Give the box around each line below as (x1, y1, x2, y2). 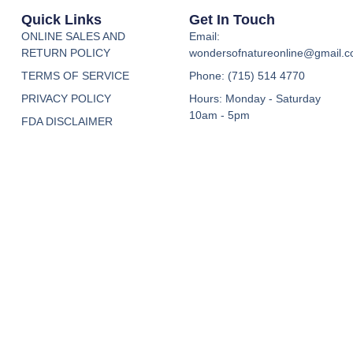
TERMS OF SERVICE (20, 69, 129, 83)
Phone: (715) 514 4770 (188, 69, 305, 83)
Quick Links (20, 12, 102, 28)
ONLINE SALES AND (20, 30, 125, 43)
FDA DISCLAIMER (20, 115, 113, 128)
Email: (188, 30, 220, 43)
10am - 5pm (188, 109, 250, 122)
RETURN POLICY (20, 46, 110, 60)
